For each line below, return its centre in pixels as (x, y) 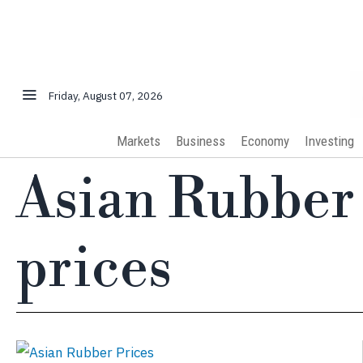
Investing (329, 141)
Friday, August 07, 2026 (106, 95)
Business (200, 141)
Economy (265, 141)
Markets (138, 141)
